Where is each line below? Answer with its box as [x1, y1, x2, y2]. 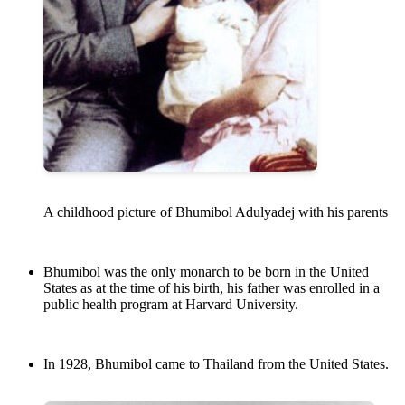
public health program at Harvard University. [43, 297, 298, 313]
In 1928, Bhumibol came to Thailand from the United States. [43, 356, 389, 372]
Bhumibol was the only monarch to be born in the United [43, 264, 369, 280]
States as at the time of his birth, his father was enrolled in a [43, 280, 380, 297]
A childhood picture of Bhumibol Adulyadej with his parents [43, 204, 388, 221]
